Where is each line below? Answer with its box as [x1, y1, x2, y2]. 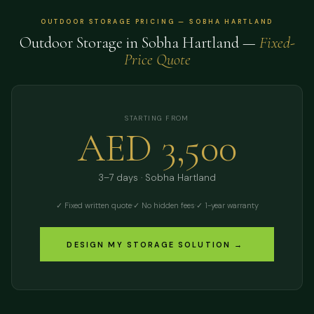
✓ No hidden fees [132, 200, 195, 211]
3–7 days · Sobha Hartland [98, 172, 216, 184]
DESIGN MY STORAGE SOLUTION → [67, 239, 244, 250]
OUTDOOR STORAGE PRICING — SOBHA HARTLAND [40, 17, 274, 26]
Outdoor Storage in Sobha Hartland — [19, 32, 259, 52]
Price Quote [123, 49, 191, 69]
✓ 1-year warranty [196, 200, 259, 211]
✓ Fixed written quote [55, 200, 132, 211]
